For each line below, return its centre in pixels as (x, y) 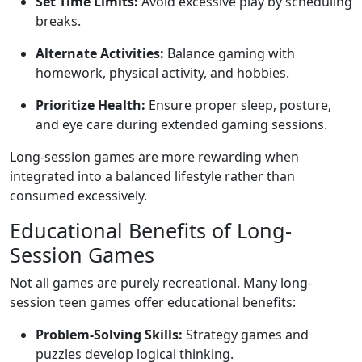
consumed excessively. (78, 196)
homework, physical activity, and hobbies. (162, 73)
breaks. (58, 21)
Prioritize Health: (90, 105)
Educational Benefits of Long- (151, 230)
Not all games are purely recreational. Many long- (161, 283)
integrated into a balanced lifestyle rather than (152, 176)
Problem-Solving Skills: (109, 335)
